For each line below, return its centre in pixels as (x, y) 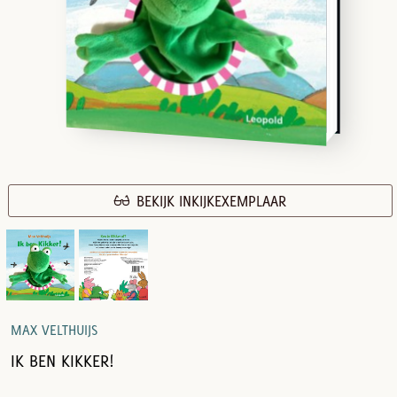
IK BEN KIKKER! (62, 361)
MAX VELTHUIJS (54, 331)
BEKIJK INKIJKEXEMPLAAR (208, 202)
